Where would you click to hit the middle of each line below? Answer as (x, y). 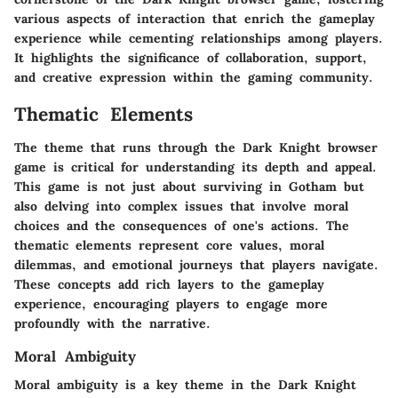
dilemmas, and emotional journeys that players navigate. (196, 265)
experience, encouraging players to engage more (171, 304)
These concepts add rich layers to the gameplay (169, 285)
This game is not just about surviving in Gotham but (189, 187)
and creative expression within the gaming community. (194, 77)
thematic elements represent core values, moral (169, 246)
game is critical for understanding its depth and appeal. (195, 167)
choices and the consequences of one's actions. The (182, 226)
